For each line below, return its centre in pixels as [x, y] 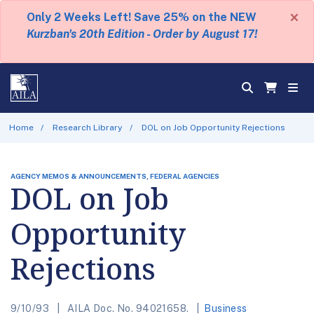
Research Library [88, 127]
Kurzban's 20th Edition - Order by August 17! [142, 34]
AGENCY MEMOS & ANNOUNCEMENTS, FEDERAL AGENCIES [115, 176]
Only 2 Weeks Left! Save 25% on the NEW [142, 17]
